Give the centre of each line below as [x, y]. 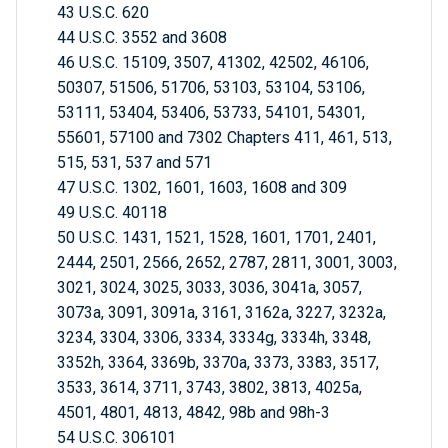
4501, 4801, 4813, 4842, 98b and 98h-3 [193, 413]
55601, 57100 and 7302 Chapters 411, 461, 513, [224, 138]
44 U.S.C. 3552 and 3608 [142, 38]
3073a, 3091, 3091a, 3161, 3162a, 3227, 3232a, [221, 313]
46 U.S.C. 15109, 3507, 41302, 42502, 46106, [213, 63]
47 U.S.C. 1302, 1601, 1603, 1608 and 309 [202, 188]
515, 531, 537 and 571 [134, 163]
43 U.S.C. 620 [103, 13]
